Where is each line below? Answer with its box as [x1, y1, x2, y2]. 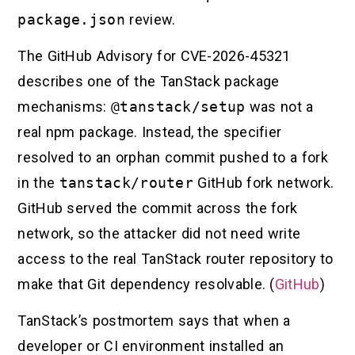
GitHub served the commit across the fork [17, 200, 298, 217]
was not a [245, 98, 314, 116]
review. [125, 10, 176, 28]
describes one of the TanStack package [17, 73, 280, 90]
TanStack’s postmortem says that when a [17, 312, 291, 330]
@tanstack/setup [111, 98, 246, 116]
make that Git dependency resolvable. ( [17, 276, 275, 293]
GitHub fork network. [193, 174, 334, 192]
